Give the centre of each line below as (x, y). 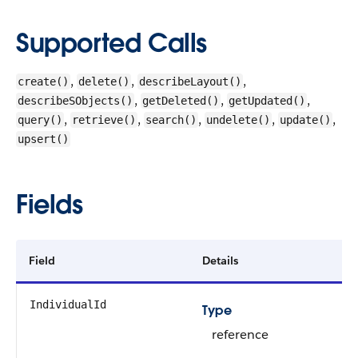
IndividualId (68, 304)
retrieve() (104, 120)
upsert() (43, 139)
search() (171, 120)
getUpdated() (267, 101)
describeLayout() (190, 82)
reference (240, 334)
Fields (50, 204)
